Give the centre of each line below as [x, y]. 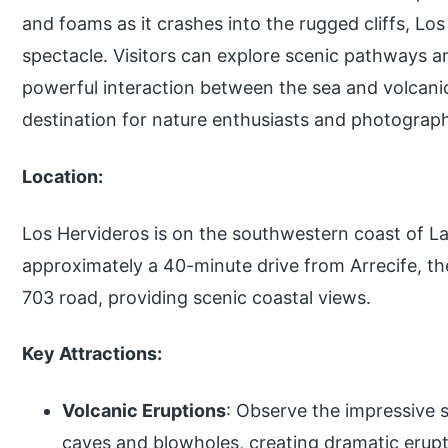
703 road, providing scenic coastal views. [197, 297]
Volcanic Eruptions [144, 411]
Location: [63, 176]
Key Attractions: [92, 354]
